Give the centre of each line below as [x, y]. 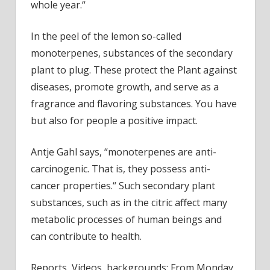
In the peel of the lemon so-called [106, 36]
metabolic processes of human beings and [126, 219]
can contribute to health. [86, 236]
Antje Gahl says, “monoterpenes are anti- [124, 152]
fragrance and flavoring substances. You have [134, 103]
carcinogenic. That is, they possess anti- [121, 168]
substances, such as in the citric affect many [129, 202]
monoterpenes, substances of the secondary [132, 53]
